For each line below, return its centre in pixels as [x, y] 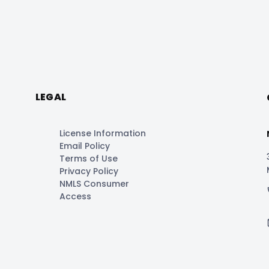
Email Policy [84, 146]
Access [75, 196]
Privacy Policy [89, 171]
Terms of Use [88, 158]
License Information [102, 133]
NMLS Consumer [94, 183]
